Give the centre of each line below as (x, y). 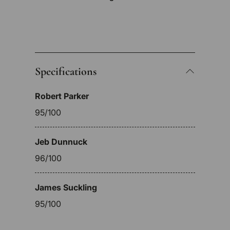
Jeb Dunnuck (61, 142)
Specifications (66, 72)
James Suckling (66, 188)
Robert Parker (62, 96)
